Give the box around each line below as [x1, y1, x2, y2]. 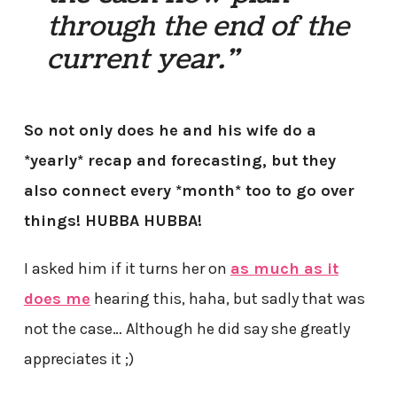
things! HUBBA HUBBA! [23, 210, 202, 230]
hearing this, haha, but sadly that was [90, 288, 365, 308]
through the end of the [47, 6, 350, 46]
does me [23, 288, 90, 308]
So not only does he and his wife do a [23, 120, 316, 140]
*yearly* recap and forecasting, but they [23, 150, 336, 170]
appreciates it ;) [23, 348, 134, 369]
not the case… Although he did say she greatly [23, 318, 350, 339]
